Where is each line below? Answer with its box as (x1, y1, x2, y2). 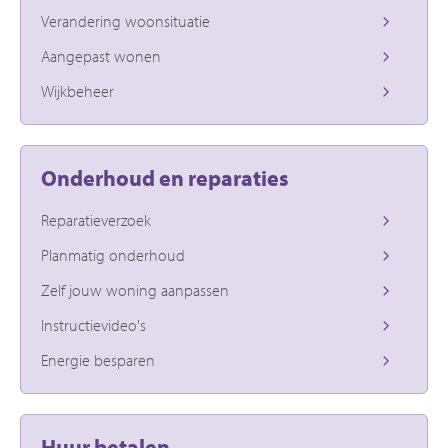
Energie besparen (41, 349, 155, 370)
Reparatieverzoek (41, 209, 151, 230)
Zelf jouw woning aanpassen (41, 279, 229, 300)
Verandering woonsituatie (41, 10, 210, 31)
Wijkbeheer (41, 80, 114, 101)
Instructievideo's (41, 314, 146, 335)
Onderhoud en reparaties (41, 163, 289, 192)
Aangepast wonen (41, 45, 161, 66)
